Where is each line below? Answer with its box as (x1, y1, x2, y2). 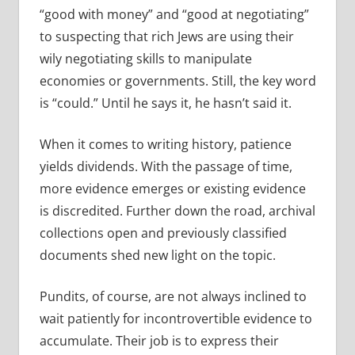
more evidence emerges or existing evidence (39, 180, 306, 198)
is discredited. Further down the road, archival (39, 202, 315, 220)
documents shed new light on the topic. (39, 246, 276, 265)
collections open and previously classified (39, 224, 287, 242)
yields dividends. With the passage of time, (39, 158, 292, 176)
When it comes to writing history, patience (39, 136, 292, 154)
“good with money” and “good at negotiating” (39, 6, 309, 24)
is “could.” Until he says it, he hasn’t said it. (39, 94, 292, 113)
